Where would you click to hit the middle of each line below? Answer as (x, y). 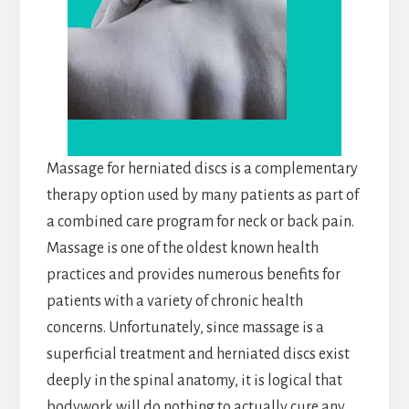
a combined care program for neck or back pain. (200, 222)
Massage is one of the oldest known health (182, 249)
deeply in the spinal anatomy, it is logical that (194, 381)
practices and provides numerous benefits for (193, 275)
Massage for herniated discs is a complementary (202, 169)
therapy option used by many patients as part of (202, 196)
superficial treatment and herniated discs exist (198, 355)
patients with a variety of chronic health (174, 302)
